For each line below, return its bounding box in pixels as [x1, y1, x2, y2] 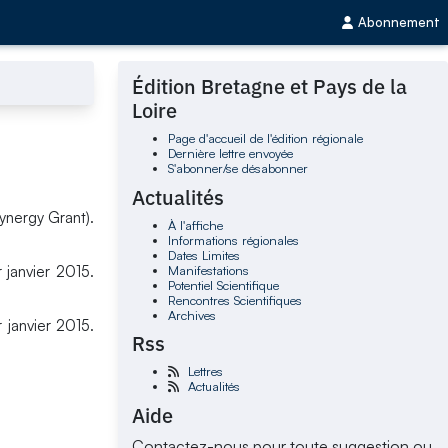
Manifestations [167, 261, 249, 278]
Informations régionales [167, 231, 299, 248]
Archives [167, 306, 216, 323]
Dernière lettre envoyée [167, 145, 293, 162]
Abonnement [358, 14, 440, 31]
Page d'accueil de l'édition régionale [167, 130, 363, 147]
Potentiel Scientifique [167, 276, 279, 293]
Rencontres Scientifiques [167, 291, 302, 308]
